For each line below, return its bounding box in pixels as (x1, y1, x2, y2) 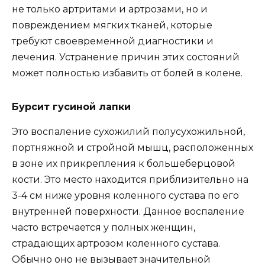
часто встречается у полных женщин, (12, 222, 195, 233)
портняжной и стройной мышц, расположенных (12, 142, 253, 153)
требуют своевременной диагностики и (12, 35, 214, 47)
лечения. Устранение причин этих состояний (12, 51, 240, 63)
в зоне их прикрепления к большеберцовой (12, 158, 235, 169)
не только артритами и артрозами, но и (12, 4, 208, 15)
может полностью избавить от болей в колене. (12, 67, 243, 79)
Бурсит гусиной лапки (12, 101, 131, 112)
